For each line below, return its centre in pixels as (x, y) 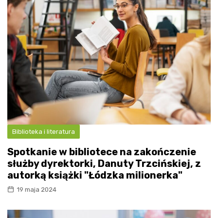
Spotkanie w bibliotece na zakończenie (102, 152)
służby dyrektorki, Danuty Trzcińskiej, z (104, 163)
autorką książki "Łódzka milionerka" (95, 175)
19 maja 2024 (36, 189)
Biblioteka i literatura (44, 131)
